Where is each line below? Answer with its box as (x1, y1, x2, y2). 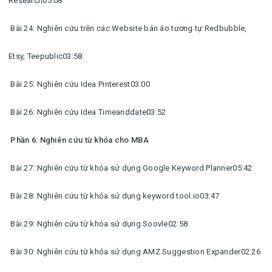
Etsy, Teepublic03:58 (8, 52, 83, 61)
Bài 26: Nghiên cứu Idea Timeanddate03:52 (8, 107, 166, 117)
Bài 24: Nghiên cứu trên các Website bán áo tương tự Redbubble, (8, 24, 247, 33)
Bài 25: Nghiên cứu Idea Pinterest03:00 (8, 80, 150, 89)
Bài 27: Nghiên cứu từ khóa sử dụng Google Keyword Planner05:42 (8, 163, 253, 172)
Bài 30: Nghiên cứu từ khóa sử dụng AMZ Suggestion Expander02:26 (8, 247, 260, 256)
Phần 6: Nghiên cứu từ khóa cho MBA (8, 135, 149, 144)
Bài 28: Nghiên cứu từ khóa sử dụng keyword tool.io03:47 (8, 191, 220, 200)
